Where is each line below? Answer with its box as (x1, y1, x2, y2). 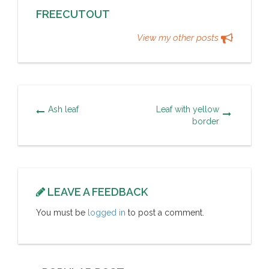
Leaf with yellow (156, 104, 220, 114)
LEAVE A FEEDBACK (45, 185, 148, 198)
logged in (88, 207, 125, 217)
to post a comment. (125, 207, 204, 217)
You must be (36, 207, 88, 217)
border (192, 116, 220, 126)
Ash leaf (48, 104, 79, 114)
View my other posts (137, 32, 221, 43)
